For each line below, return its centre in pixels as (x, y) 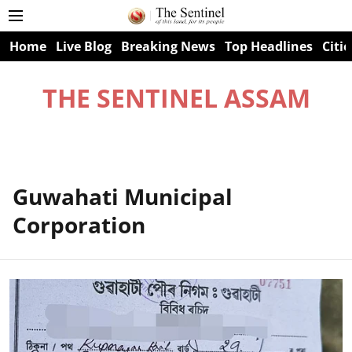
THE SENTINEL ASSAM (176, 98)
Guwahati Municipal (123, 196)
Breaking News (168, 46)
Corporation (79, 225)
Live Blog (84, 46)
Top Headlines (269, 46)
